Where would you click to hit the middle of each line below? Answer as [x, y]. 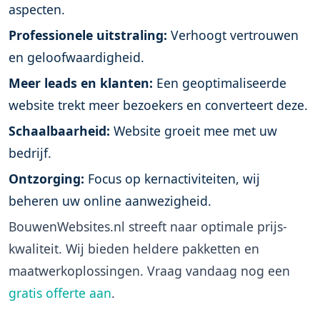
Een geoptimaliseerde [220, 83]
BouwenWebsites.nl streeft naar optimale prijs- [148, 226]
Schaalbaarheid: [59, 131]
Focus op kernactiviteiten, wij [172, 179]
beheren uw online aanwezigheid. [110, 201]
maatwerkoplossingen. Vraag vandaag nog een [149, 271]
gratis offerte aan [60, 293]
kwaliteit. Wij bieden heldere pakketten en [134, 249]
